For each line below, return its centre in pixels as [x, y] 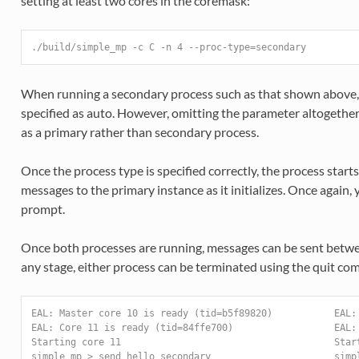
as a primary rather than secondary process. [139, 132]
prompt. [42, 209]
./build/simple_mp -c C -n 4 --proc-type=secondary [168, 48]
